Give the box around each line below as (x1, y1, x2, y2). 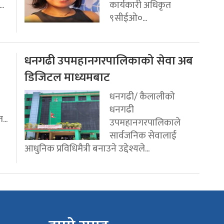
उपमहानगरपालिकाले (109, 114, 180, 131)
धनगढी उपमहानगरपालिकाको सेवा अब (24, 51, 193, 71)
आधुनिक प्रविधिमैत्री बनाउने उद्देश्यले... (24, 140, 149, 157)
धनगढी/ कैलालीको (109, 88, 175, 105)
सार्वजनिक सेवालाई (109, 127, 176, 144)
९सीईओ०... (109, 10, 147, 26)
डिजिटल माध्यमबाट (24, 67, 110, 88)
